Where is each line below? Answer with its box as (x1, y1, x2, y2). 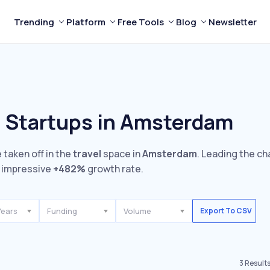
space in (101, 147, 142, 160)
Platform (66, 15, 105, 28)
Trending (13, 15, 54, 28)
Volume (124, 206, 151, 216)
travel (73, 147, 101, 160)
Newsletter (208, 15, 257, 28)
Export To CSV (200, 206, 252, 216)
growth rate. (86, 162, 143, 175)
